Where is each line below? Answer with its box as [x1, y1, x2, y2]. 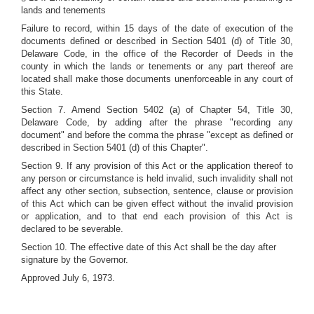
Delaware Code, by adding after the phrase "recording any [21, 117, 293, 128]
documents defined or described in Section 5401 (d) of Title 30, [21, 36, 293, 46]
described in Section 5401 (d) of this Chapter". [21, 142, 208, 153]
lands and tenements [21, 5, 106, 15]
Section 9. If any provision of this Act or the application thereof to [21, 161, 293, 171]
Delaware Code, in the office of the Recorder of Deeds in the [21, 48, 293, 59]
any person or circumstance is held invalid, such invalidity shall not [21, 173, 293, 184]
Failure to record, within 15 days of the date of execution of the [21, 23, 293, 34]
